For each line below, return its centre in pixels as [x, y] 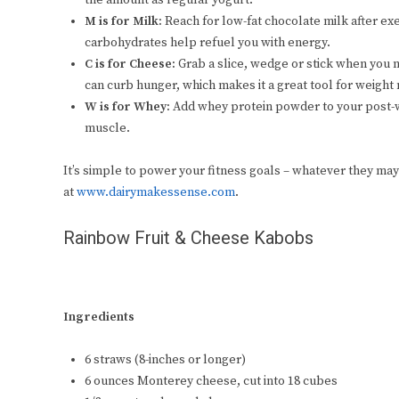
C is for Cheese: [131, 65]
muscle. [107, 129]
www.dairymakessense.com [156, 193]
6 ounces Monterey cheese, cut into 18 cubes [211, 382]
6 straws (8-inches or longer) [165, 360]
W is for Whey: [129, 107]
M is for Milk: [125, 22]
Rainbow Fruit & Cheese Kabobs [188, 239]
